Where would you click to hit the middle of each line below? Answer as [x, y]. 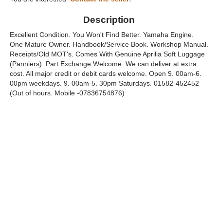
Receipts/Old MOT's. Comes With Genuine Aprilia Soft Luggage [107, 54]
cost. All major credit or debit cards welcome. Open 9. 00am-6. [106, 74]
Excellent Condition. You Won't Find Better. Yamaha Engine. [102, 35]
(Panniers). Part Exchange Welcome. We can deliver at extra [103, 64]
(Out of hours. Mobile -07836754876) [67, 93]
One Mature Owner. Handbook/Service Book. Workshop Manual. [109, 45]
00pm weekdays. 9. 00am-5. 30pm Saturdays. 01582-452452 [104, 83]
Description [109, 20]
